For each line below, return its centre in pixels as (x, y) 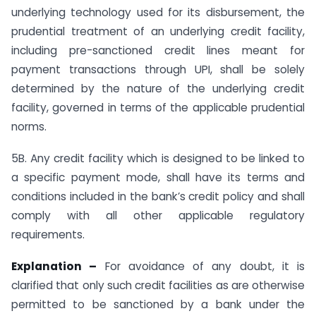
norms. (29, 127)
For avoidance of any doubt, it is (201, 266)
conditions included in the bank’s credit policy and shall (158, 197)
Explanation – (54, 266)
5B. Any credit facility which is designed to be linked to (158, 159)
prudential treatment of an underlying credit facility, (158, 32)
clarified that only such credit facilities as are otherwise (158, 285)
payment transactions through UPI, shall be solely (158, 70)
